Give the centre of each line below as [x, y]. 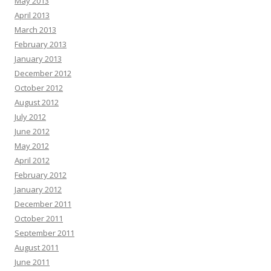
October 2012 [39, 88]
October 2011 [39, 218]
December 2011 [43, 204]
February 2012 [41, 175]
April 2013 [32, 15]
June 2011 [32, 262]
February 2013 [41, 44]
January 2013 [38, 59]
